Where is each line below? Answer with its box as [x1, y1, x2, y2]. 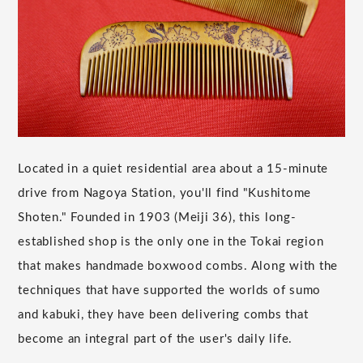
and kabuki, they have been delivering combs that [18, 308, 309, 321]
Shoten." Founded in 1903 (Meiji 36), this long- [18, 211, 297, 224]
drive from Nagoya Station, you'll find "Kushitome [18, 186, 312, 199]
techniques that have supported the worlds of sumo [18, 284, 322, 297]
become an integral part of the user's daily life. [18, 332, 293, 345]
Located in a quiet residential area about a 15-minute [18, 162, 329, 175]
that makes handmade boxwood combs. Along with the [18, 259, 339, 272]
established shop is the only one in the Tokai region [18, 235, 324, 248]
